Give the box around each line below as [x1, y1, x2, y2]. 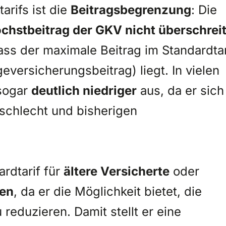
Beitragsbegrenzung [71, 2, 191, 17]
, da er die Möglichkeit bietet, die [14, 183, 202, 198]
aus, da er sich [137, 82, 224, 97]
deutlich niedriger [31, 82, 137, 97]
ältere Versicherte [64, 163, 169, 178]
